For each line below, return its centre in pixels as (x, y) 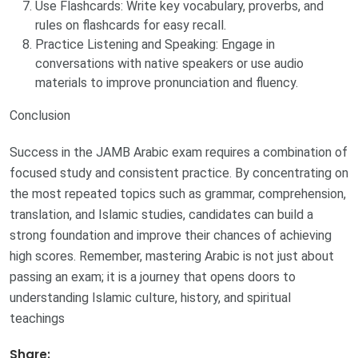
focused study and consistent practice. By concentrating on (179, 173)
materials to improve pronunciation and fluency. (167, 83)
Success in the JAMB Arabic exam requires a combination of (179, 153)
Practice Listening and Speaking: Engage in (155, 45)
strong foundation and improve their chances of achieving (171, 236)
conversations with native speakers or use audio (169, 64)
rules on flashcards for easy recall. (131, 26)
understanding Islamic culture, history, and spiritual (150, 298)
